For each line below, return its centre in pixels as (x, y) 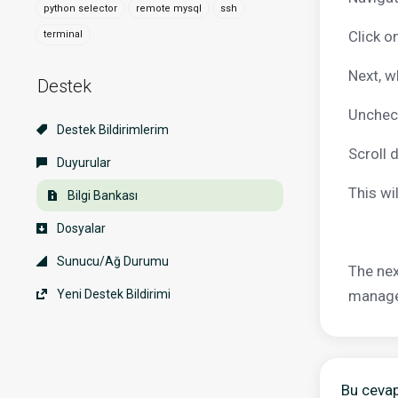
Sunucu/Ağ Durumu (111, 261)
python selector (80, 8)
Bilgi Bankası (101, 195)
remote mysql (169, 8)
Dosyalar (80, 228)
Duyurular (83, 162)
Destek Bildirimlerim (111, 129)
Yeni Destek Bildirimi (112, 294)
